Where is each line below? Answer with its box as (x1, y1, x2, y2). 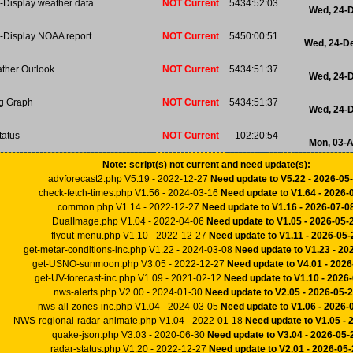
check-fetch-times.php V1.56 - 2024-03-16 (38, 188, 221, 199)
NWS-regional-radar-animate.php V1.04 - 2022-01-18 (13, 315, 245, 327)
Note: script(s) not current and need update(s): (102, 159, 310, 171)
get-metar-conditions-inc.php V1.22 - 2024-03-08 (24, 244, 235, 256)
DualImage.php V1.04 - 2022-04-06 (52, 216, 206, 228)
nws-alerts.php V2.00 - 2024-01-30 (54, 287, 205, 299)
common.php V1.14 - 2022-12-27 (57, 202, 202, 214)
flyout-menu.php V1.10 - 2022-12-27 (50, 230, 209, 242)
